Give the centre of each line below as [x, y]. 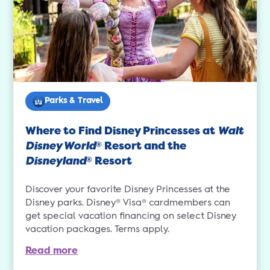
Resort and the [144, 146]
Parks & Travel [74, 101]
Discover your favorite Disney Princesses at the [127, 190]
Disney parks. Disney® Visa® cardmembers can [127, 203]
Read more [51, 251]
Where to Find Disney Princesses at [121, 131]
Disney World [60, 146]
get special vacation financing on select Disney [130, 216]
